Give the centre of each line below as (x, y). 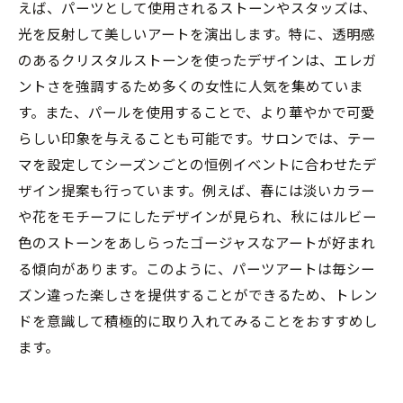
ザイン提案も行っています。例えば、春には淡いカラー (197, 189)
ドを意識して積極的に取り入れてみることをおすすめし (198, 320)
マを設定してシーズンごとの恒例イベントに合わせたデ (197, 163)
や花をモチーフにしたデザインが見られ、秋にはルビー (197, 215)
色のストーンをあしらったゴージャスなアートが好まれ (197, 242)
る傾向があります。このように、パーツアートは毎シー (197, 268)
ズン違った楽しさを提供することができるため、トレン (198, 294)
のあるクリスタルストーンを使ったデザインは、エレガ (197, 59)
